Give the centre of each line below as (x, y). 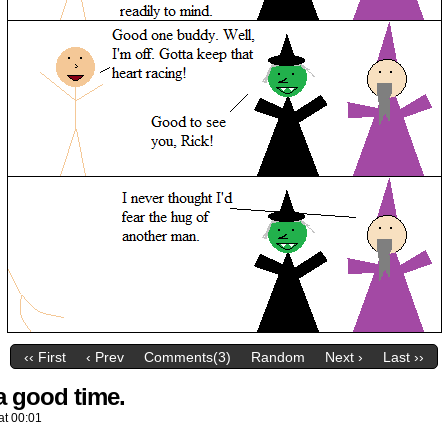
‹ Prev (105, 357)
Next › (344, 357)
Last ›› (403, 357)
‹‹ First (45, 357)
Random (278, 357)
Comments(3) (187, 357)
